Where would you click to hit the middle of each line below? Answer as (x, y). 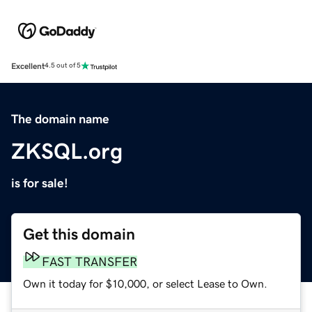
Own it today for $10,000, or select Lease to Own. (145, 283)
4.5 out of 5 (63, 66)
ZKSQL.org (67, 151)
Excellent (28, 66)
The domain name (60, 119)
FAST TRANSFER (89, 262)
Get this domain (79, 234)
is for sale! (40, 183)
